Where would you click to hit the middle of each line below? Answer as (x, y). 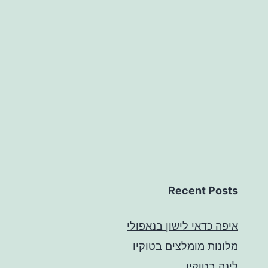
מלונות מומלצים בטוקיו (185, 246)
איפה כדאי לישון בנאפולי (182, 226)
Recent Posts (203, 190)
